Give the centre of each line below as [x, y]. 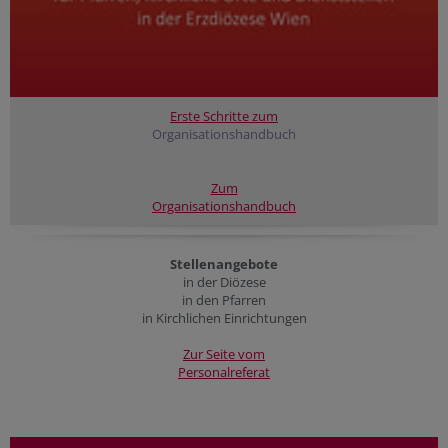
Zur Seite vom [224, 353]
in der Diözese [224, 281]
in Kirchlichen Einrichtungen [224, 317]
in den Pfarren [224, 299]
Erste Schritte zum [224, 115]
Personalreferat [224, 371]
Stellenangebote [224, 263]
